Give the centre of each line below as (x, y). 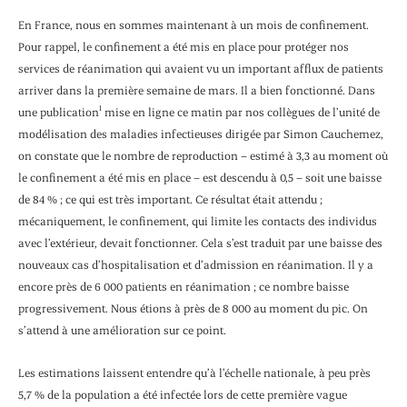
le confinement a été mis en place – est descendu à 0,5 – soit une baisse (200, 178)
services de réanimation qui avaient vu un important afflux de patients (201, 69)
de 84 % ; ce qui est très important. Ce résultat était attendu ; (170, 199)
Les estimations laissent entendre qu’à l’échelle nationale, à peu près (194, 372)
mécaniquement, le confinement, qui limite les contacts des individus (198, 221)
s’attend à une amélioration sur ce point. (122, 330)
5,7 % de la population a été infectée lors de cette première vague (183, 394)
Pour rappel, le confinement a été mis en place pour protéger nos (184, 47)
